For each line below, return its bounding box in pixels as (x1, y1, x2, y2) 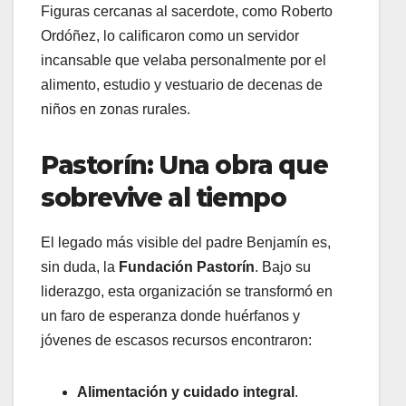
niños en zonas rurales (41, 101, 187, 118)
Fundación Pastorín (119, 258, 255, 275)
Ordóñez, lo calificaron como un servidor (41, 28, 299, 44)
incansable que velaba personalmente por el (41, 53, 326, 69)
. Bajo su (255, 258, 311, 275)
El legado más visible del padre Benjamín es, (41, 234, 331, 250)
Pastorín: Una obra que (41, 150, 328, 181)
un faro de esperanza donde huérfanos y (41, 307, 300, 324)
